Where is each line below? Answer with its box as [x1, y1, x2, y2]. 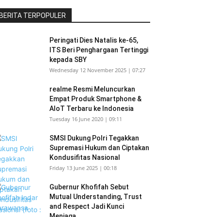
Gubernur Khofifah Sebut [49, 183, 129, 191]
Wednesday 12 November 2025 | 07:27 [49, 66, 145, 74]
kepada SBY [49, 56, 87, 63]
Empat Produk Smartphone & [49, 95, 141, 103]
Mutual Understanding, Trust [49, 193, 142, 201]
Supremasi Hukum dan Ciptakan [49, 144, 149, 152]
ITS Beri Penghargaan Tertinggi [49, 46, 148, 54]
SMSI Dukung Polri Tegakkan [49, 134, 139, 142]
